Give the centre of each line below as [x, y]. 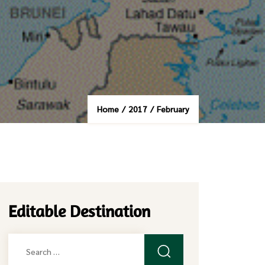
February [173, 109]
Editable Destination [80, 211]
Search [24, 242]
